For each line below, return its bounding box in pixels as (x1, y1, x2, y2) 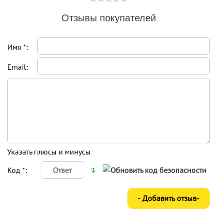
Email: (7, 62, 28, 72)
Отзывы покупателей (61, 10, 156, 24)
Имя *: (7, 42, 28, 52)
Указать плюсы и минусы (7, 146, 91, 156)
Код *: (7, 165, 27, 175)
